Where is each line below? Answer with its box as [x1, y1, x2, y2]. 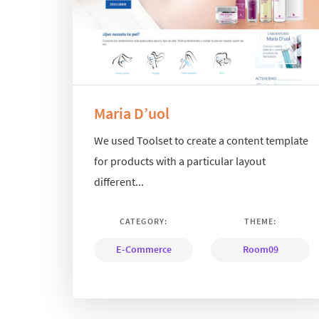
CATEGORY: [120, 216, 168, 227]
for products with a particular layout [94, 154, 266, 169]
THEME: [244, 216, 277, 227]
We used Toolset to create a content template [94, 133, 308, 148]
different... [94, 174, 144, 189]
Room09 [242, 243, 278, 256]
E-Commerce [115, 243, 172, 256]
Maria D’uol [94, 103, 169, 123]
